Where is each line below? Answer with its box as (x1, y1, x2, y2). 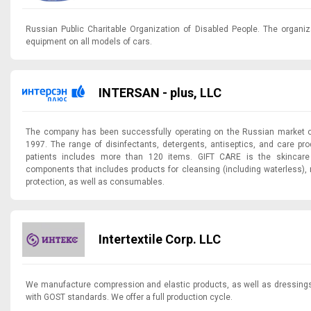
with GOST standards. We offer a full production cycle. (26, 292, 233, 302)
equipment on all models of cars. (26, 36, 152, 47)
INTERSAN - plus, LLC (99, 85, 221, 100)
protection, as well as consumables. (26, 176, 165, 187)
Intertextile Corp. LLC (99, 231, 221, 246)
